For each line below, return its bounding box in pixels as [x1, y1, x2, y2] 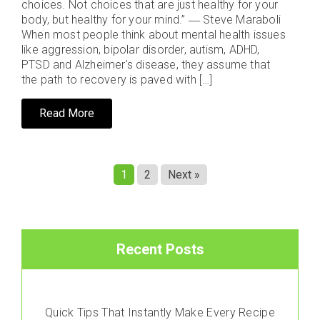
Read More [39, 106, 94, 120]
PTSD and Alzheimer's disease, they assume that [21, 58, 271, 71]
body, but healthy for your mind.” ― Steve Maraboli [21, 13, 281, 26]
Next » [167, 168, 200, 181]
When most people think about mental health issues [21, 28, 286, 41]
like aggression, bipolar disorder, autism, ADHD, [21, 43, 260, 56]
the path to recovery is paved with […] [21, 73, 213, 86]
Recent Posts [116, 241, 204, 258]
